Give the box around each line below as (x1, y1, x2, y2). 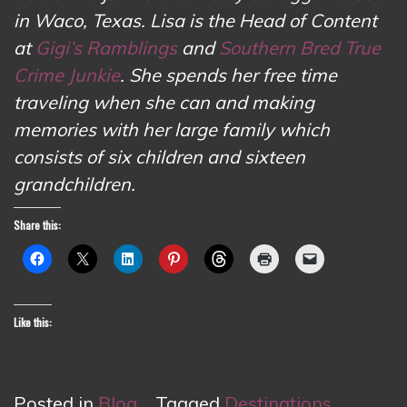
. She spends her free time (120, 63, 337, 86)
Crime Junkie (14, 63, 120, 86)
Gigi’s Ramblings (35, 35, 177, 59)
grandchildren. (14, 172, 135, 195)
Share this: (14, 216, 61, 233)
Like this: (14, 313, 52, 330)
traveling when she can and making (14, 90, 314, 114)
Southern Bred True (219, 35, 381, 59)
